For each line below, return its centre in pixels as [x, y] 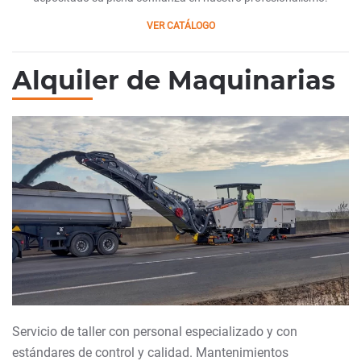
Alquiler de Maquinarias [174, 81]
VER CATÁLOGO [180, 26]
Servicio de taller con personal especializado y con [155, 332]
